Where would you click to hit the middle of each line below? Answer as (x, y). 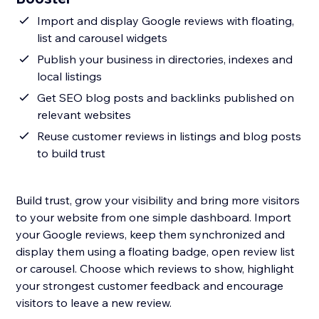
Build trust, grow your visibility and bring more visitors (158, 200)
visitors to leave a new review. (94, 303)
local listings (70, 77)
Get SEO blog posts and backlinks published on (166, 98)
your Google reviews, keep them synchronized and (151, 235)
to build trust (72, 153)
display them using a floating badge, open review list (156, 252)
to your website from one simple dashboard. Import (154, 218)
